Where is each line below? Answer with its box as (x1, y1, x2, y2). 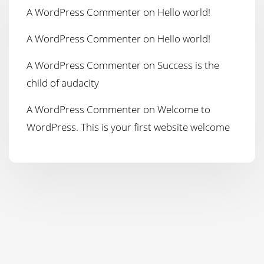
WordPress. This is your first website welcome (27, 120, 230, 134)
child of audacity (27, 75, 99, 90)
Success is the (157, 58, 219, 72)
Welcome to (157, 102, 210, 116)
